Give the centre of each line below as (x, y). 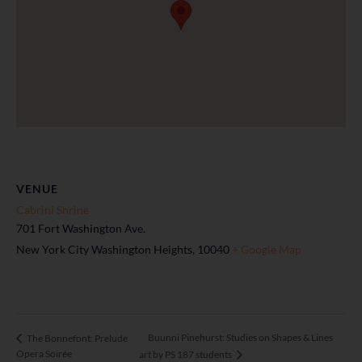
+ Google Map (267, 250)
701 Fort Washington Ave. (81, 229)
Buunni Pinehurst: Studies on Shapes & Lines (241, 338)
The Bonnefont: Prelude (76, 338)
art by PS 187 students (187, 354)
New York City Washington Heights (104, 250)
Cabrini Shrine (53, 210)
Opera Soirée (44, 353)
